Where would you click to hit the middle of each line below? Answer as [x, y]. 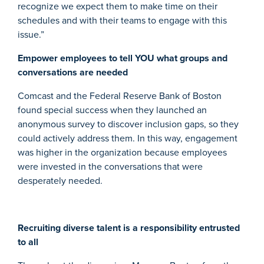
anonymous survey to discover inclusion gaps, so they [128, 124]
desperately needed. [60, 181]
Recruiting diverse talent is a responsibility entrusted [129, 228]
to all [28, 242]
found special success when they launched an [112, 110]
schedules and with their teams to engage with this [122, 21]
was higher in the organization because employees [122, 153]
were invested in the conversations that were [110, 167]
